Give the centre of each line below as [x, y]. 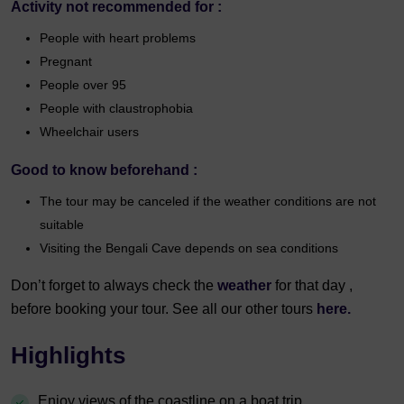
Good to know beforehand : [104, 170]
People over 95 [83, 84]
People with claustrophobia [116, 108]
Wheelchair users [89, 131]
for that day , [314, 285]
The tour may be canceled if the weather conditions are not [208, 201]
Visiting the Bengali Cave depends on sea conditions [189, 248]
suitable [62, 224]
